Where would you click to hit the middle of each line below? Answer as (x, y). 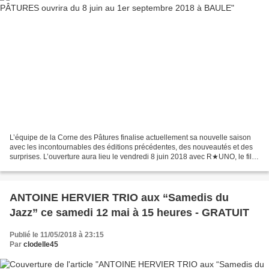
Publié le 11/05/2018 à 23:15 (57, 234)
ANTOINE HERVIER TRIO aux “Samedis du (119, 197)
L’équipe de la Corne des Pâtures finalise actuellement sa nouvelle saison (130, 137)
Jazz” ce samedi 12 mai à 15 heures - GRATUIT (129, 212)
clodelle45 (41, 244)
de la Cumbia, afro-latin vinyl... (59, 166)
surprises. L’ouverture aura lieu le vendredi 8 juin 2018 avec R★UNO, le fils (132, 156)
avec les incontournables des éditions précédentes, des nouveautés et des (131, 147)
